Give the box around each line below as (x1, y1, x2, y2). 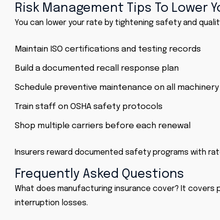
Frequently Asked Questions (15, 168, 184, 181)
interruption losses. (15, 199, 88, 207)
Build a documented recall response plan (15, 64, 179, 73)
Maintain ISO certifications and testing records (15, 45, 201, 54)
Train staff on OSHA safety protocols (15, 103, 163, 111)
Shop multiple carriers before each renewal (15, 122, 191, 130)
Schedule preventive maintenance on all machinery (15, 83, 219, 92)
